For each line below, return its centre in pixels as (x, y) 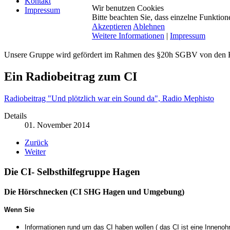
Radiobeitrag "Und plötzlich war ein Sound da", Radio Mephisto (109, 99)
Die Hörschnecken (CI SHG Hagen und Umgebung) (94, 191)
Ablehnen (149, 26)
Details (15, 116)
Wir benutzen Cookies (128, 8)
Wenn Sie (19, 209)
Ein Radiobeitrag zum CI (71, 77)
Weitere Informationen (128, 36)
